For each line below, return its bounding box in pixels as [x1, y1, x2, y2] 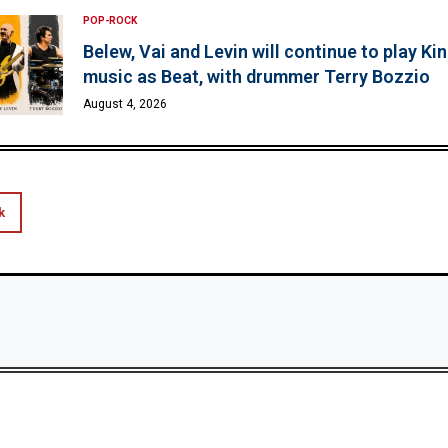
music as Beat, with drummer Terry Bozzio [82, 65, 430, 87]
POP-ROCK [82, 14, 137, 26]
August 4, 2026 [82, 96, 167, 111]
